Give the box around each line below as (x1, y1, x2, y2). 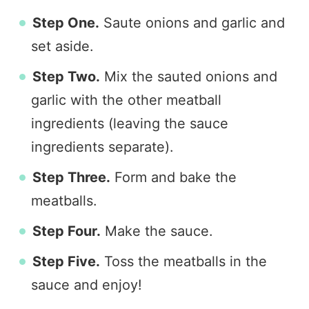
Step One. (32, 14, 99, 31)
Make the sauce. (101, 223, 213, 239)
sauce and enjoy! (31, 277, 142, 293)
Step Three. (32, 169, 110, 186)
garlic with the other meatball (31, 92, 221, 108)
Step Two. (32, 68, 100, 85)
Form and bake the (110, 169, 237, 186)
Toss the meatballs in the (100, 253, 267, 270)
